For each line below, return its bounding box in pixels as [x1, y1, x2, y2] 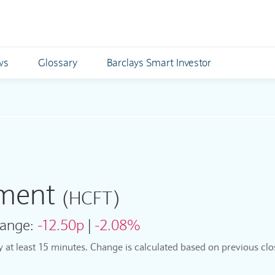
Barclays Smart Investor [107, 56, 211, 69]
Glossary [38, 56, 77, 69]
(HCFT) [61, 187, 120, 209]
